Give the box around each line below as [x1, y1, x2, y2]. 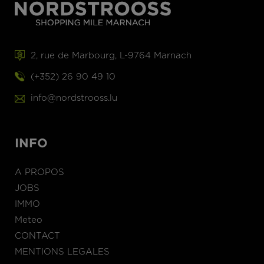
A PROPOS [15, 168, 64, 177]
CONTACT [15, 232, 60, 240]
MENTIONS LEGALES [15, 247, 110, 256]
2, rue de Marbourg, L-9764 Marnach [31, 51, 192, 60]
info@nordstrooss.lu [31, 94, 117, 103]
